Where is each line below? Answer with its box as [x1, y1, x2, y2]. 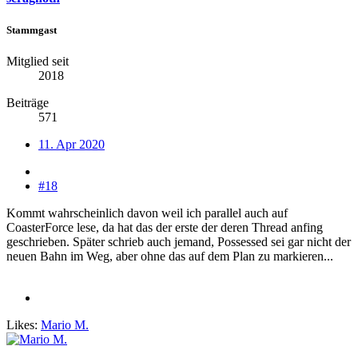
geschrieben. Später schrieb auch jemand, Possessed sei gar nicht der [6, 234, 351, 249]
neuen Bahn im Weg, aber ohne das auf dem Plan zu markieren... [6, 249, 333, 263]
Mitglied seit [6, 54, 69, 68]
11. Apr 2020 [38, 137, 105, 151]
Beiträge [6, 95, 49, 109]
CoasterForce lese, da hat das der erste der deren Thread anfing [6, 220, 323, 234]
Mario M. [41, 317, 89, 332]
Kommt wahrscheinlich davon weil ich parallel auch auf [6, 205, 288, 220]
